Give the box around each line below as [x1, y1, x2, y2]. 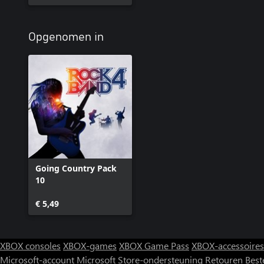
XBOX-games [63, 239, 117, 252]
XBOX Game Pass [119, 239, 189, 252]
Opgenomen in [28, 31, 104, 43]
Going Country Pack [35, 162, 117, 174]
